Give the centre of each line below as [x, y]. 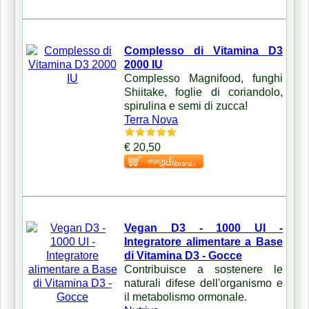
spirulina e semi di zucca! [186, 106]
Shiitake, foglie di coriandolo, [203, 92]
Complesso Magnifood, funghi [203, 78]
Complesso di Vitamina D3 [203, 50]
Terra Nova [151, 119]
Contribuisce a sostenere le [203, 269]
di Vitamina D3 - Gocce [183, 255]
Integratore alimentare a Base [203, 241]
